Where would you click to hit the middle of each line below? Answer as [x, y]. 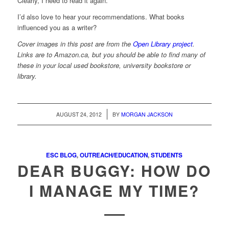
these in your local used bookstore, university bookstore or [104, 65]
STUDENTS [167, 155]
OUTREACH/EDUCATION [114, 155]
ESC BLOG [62, 155]
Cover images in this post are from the [75, 44]
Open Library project [163, 44]
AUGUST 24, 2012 [79, 114]
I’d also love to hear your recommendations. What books [101, 17]
